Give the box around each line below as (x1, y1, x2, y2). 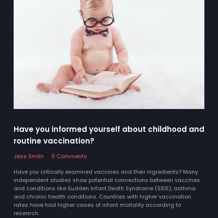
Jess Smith (14, 152, 44, 161)
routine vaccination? (14, 136, 94, 146)
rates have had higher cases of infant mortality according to (14, 201, 181, 209)
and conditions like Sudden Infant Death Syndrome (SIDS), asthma (14, 184, 196, 193)
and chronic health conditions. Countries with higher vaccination (14, 193, 191, 201)
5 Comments (51, 152, 87, 161)
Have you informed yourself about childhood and (14, 124, 204, 135)
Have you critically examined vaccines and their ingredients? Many (14, 168, 198, 176)
